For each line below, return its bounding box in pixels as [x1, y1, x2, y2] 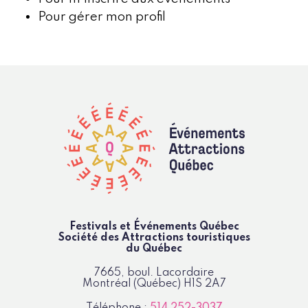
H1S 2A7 [183, 278, 226, 289]
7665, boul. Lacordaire [94, 267, 214, 278]
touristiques [183, 232, 250, 243]
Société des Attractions [58, 232, 184, 243]
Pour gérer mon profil [38, 10, 166, 23]
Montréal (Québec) [82, 278, 184, 289]
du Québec [126, 243, 182, 254]
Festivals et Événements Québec [69, 221, 239, 232]
